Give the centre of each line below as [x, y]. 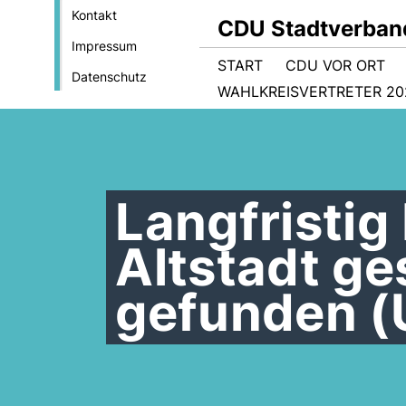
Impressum [104, 46]
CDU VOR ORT [335, 65]
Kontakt [94, 15]
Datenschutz [109, 77]
